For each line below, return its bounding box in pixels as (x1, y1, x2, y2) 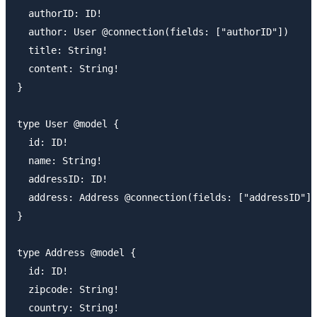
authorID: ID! (17, 7, 102, 19)
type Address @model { (17, 246, 136, 258)
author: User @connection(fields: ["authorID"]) (17, 25, 289, 38)
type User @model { (17, 117, 119, 129)
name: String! (17, 154, 102, 166)
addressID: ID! (17, 173, 108, 185)
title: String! (17, 44, 108, 56)
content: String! (17, 62, 130, 74)
